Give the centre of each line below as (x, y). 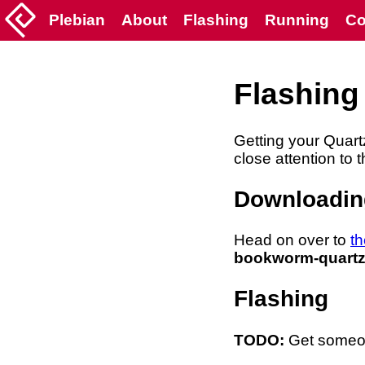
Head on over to (292, 240)
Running (297, 20)
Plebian (77, 20)
